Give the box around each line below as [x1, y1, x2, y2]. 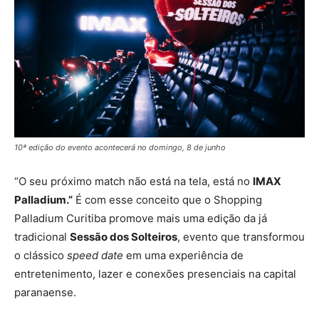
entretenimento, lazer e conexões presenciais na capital [14, 266, 296, 281]
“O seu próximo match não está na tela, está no [14, 174, 253, 188]
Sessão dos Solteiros [70, 229, 177, 244]
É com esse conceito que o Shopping [73, 192, 262, 206]
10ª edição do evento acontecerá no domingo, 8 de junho [14, 142, 226, 152]
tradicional [14, 229, 70, 244]
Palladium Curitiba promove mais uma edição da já [14, 211, 267, 225]
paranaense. [14, 285, 76, 299]
